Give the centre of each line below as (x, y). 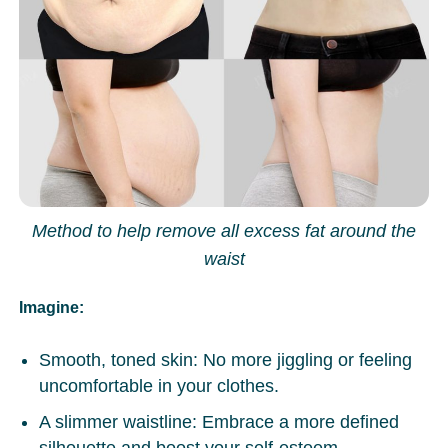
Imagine (49, 308)
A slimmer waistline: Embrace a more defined (219, 422)
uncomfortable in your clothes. (159, 386)
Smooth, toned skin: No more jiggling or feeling (226, 360)
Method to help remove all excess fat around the (224, 231)
